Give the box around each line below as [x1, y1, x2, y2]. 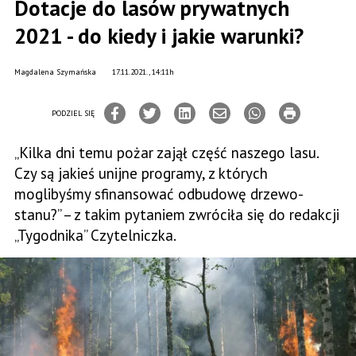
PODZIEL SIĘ [52, 107, 95, 118]
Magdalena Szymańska [14, 67, 96, 77]
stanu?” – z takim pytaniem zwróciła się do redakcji [14, 205, 339, 224]
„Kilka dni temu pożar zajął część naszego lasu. [14, 143, 319, 162]
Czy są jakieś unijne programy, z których [14, 164, 268, 183]
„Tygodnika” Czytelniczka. [14, 226, 176, 245]
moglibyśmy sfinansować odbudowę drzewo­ [14, 184, 304, 203]
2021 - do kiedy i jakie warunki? [14, 22, 304, 49]
